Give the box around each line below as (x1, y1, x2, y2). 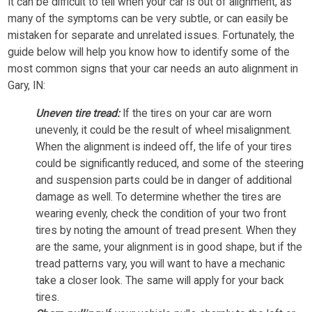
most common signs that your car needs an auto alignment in (8, 63, 299, 76)
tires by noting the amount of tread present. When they (36, 224, 297, 237)
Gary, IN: (8, 79, 46, 93)
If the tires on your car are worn (123, 107, 272, 120)
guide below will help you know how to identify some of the (8, 46, 290, 59)
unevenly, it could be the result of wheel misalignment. (36, 124, 292, 137)
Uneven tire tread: (36, 107, 123, 120)
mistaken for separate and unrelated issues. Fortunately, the (8, 29, 295, 42)
